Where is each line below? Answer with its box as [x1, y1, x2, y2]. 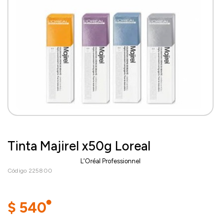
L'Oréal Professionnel [80, 157, 141, 165]
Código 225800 [7, 167, 53, 174]
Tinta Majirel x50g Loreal [7, 138, 150, 154]
